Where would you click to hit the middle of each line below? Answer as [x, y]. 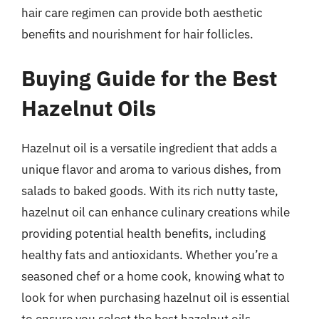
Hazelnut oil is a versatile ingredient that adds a [149, 148]
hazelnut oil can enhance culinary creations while [156, 212]
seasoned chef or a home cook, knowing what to [153, 276]
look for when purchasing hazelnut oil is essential [156, 297]
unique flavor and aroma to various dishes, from [151, 169]
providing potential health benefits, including [143, 233]
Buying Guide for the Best [149, 78]
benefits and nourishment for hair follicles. [137, 34]
